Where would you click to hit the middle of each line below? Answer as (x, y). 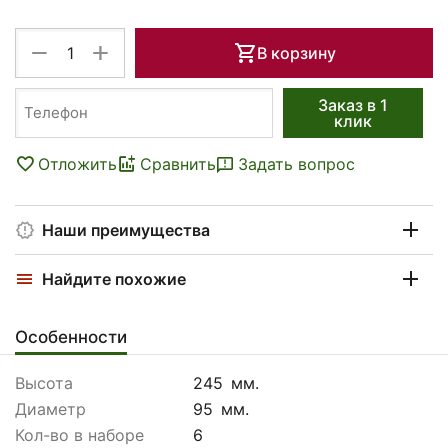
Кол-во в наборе (79, 434)
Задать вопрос (296, 163)
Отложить (77, 163)
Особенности (71, 336)
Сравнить (178, 163)
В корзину (296, 52)
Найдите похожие (114, 278)
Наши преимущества (126, 229)
